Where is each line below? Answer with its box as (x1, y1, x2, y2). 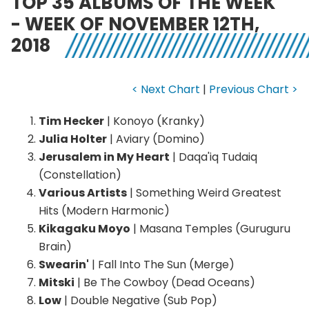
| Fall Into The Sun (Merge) (89, 257, 235, 273)
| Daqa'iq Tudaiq (170, 149, 257, 166)
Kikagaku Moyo (39, 221, 130, 237)
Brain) (39, 239, 72, 255)
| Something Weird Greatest (127, 185, 281, 201)
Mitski (39, 275, 74, 291)
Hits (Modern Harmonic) (39, 203, 170, 219)
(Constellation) (39, 167, 121, 183)
